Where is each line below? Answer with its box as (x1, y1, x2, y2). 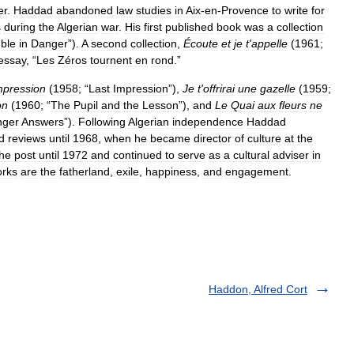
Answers (21, 115, 64, 128)
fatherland (59, 165, 110, 178)
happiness (145, 165, 197, 178)
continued (113, 149, 162, 161)
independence (172, 115, 243, 128)
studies (136, 4, 171, 17)
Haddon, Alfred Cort (209, 283, 307, 296)
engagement (225, 165, 288, 178)
